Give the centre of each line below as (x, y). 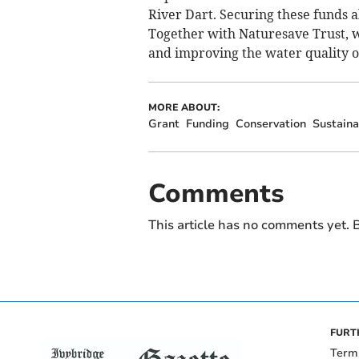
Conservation (270, 123)
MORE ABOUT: (184, 107)
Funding (207, 123)
